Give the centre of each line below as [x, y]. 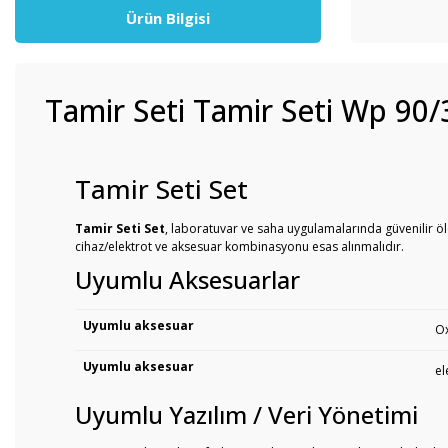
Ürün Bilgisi [168, 18]
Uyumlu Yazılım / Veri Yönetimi [246, 414]
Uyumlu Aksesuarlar [187, 279]
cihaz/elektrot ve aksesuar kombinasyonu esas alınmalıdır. [239, 246]
